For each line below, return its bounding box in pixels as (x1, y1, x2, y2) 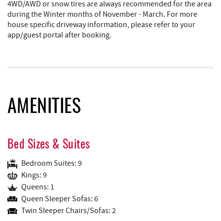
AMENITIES (7, 98, 81, 117)
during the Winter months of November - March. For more (7, 9, 197, 19)
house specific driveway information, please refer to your (7, 19, 195, 30)
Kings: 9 (21, 170, 47, 181)
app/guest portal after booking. (7, 30, 111, 40)
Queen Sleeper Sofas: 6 (21, 194, 98, 204)
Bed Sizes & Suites (7, 139, 90, 151)
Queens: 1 (21, 182, 54, 192)
